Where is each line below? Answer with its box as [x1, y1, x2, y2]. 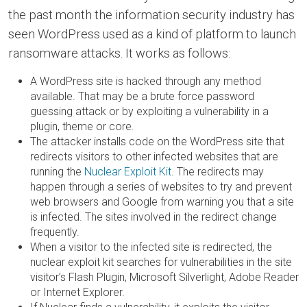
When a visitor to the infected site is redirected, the [30, 241, 272, 254]
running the [30, 165, 84, 178]
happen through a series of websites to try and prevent [30, 180, 292, 193]
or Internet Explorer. [30, 286, 125, 299]
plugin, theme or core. [30, 120, 134, 133]
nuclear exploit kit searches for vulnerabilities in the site [30, 256, 292, 269]
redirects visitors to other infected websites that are [30, 150, 278, 163]
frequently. [30, 225, 79, 238]
